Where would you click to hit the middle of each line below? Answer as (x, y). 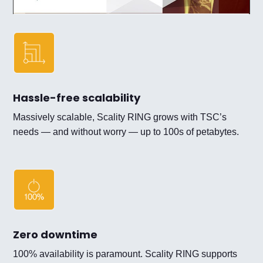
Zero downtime (55, 235)
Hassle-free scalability (77, 98)
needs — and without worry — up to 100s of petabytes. (126, 132)
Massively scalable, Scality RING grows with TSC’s (120, 117)
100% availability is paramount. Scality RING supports (125, 254)
